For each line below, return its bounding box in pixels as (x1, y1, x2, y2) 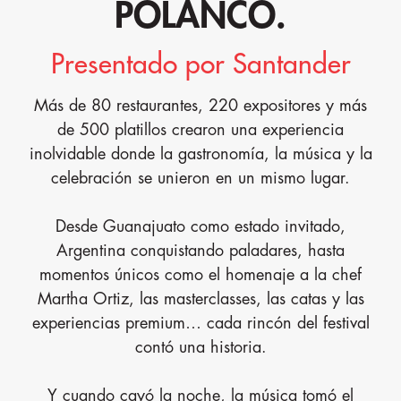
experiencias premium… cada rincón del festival (31, 315, 370, 332)
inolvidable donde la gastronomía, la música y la (29, 146, 372, 163)
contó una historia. (134, 339, 267, 356)
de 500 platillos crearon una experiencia (57, 122, 344, 139)
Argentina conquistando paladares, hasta (56, 243, 345, 260)
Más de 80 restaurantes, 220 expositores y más (34, 98, 367, 115)
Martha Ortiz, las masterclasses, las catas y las (37, 291, 364, 308)
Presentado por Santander (50, 51, 351, 79)
